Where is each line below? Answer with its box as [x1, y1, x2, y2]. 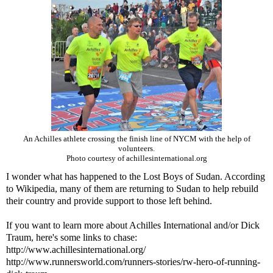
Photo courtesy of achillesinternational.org [66, 154, 207, 163]
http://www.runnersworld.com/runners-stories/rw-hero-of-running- [6, 256, 260, 267]
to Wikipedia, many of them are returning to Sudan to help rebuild [6, 183, 258, 194]
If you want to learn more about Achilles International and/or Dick [6, 219, 260, 230]
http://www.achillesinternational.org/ [6, 244, 146, 255]
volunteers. [118, 144, 155, 153]
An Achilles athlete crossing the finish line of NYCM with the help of [23, 134, 250, 143]
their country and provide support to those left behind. [6, 195, 212, 206]
